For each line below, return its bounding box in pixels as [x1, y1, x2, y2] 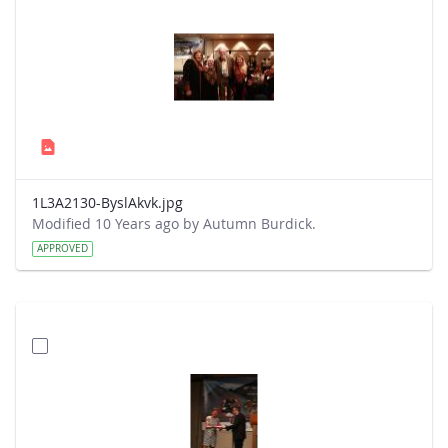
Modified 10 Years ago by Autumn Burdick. [32, 214, 316, 233]
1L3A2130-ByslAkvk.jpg [32, 193, 183, 212]
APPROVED [37, 242, 88, 255]
